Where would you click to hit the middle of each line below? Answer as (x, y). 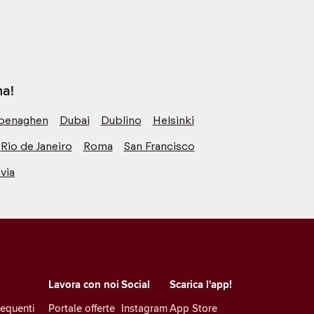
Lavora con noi (83, 284)
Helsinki (173, 120)
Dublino (121, 120)
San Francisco (159, 146)
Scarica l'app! (201, 284)
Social (135, 284)
